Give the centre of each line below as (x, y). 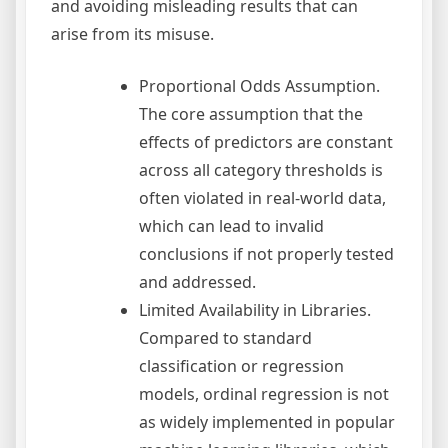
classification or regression (241, 366)
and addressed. (197, 282)
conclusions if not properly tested (266, 254)
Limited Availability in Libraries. (255, 310)
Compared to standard (225, 338)
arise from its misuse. (132, 34)
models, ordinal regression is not (264, 394)
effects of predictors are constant (266, 142)
